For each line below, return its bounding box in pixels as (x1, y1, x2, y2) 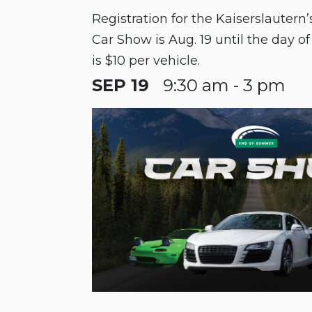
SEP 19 (92, 75, 149, 96)
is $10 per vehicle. (92, 53, 200, 69)
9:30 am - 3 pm (163, 75, 286, 96)
